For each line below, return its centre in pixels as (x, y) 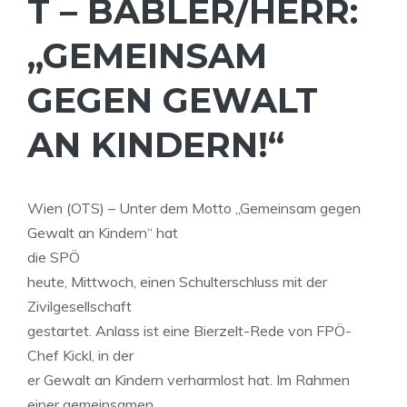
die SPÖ (54, 257)
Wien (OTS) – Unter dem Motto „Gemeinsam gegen (194, 208)
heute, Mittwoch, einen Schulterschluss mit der (177, 282)
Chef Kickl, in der (80, 355)
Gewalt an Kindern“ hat (103, 233)
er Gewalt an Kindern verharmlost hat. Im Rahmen (189, 380)
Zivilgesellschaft (79, 306)
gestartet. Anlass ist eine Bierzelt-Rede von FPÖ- (189, 331)
